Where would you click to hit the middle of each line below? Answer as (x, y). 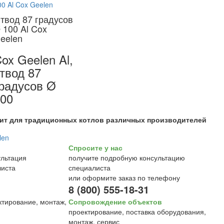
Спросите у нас (95, 147)
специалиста (89, 167)
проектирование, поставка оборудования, (137, 211)
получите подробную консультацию (126, 157)
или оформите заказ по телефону (124, 177)
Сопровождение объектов (115, 201)
